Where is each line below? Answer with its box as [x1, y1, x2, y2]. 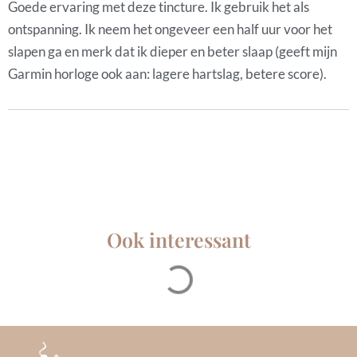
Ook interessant [106, 226, 251, 253]
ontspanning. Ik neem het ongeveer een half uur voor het [8, 21, 332, 38]
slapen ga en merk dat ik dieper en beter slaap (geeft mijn [8, 43, 337, 61]
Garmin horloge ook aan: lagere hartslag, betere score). [8, 65, 327, 83]
